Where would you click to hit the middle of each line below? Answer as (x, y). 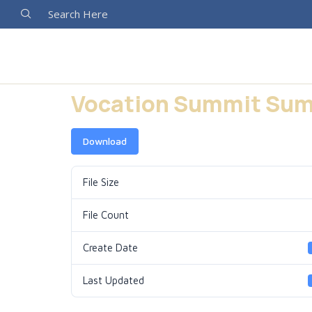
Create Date (110, 248)
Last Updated (114, 280)
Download (105, 141)
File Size (101, 182)
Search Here (78, 14)
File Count (106, 215)
